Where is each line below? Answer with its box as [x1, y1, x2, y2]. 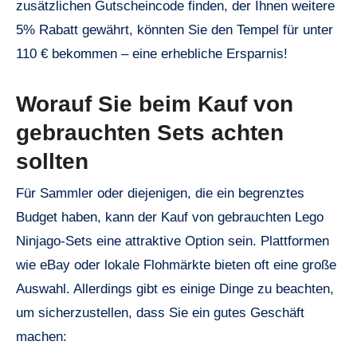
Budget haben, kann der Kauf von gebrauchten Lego [16, 209, 324, 225]
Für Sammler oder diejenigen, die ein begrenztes [16, 185, 304, 201]
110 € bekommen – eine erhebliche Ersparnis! [16, 46, 288, 62]
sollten [16, 149, 88, 175]
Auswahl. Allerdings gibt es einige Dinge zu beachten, [16, 280, 334, 296]
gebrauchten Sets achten [16, 120, 284, 146]
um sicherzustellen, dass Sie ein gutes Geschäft [16, 304, 304, 320]
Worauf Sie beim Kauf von [16, 92, 293, 117]
